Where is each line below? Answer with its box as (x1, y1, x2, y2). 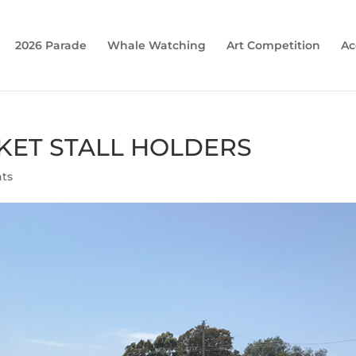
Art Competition (226, 38, 320, 52)
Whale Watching (106, 38, 206, 52)
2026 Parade (14, 38, 87, 52)
